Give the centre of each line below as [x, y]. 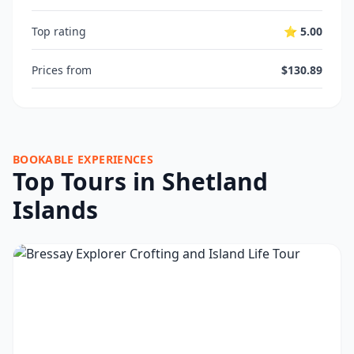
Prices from [62, 70]
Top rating [59, 31]
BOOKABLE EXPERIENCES [83, 159]
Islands [55, 210]
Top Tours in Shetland [140, 181]
